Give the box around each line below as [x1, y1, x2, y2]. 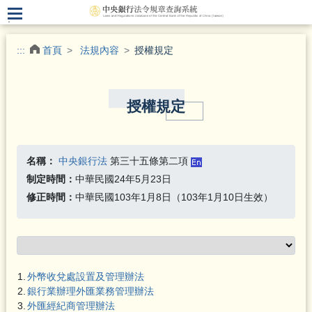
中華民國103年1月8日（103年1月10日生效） [75, 192, 273, 203]
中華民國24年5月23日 [75, 173, 171, 185]
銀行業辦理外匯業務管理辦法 [26, 285, 154, 297]
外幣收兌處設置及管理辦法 [26, 270, 144, 282]
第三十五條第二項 [107, 155, 191, 167]
